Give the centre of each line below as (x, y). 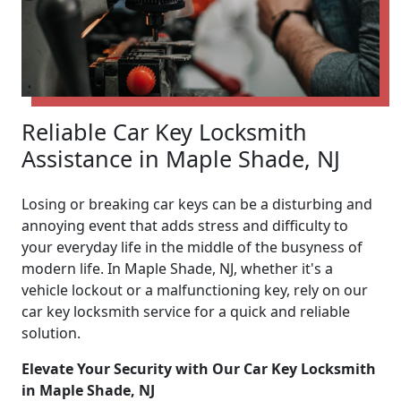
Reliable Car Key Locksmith (164, 131)
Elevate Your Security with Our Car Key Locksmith (199, 368)
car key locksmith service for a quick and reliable (186, 311)
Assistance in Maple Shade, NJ (181, 158)
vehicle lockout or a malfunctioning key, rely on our (195, 290)
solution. (51, 333)
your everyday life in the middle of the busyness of (192, 247)
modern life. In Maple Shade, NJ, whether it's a (177, 268)
